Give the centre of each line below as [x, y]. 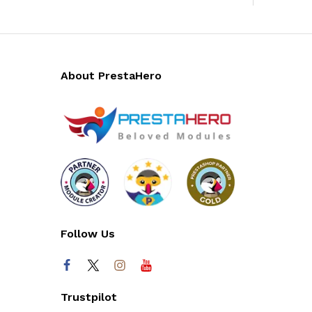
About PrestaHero [111, 76]
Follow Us [88, 233]
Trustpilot [89, 297]
